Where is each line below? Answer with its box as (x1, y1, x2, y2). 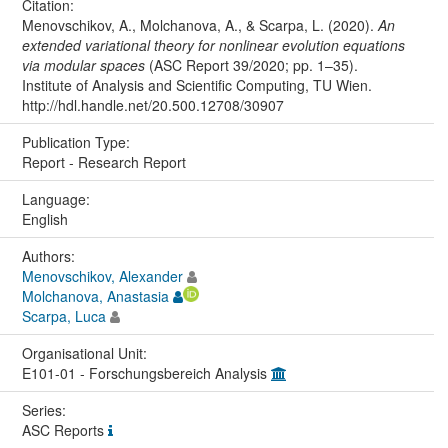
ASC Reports (21, 419, 108, 440)
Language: (21, 188, 94, 209)
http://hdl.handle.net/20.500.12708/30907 (21, 94, 284, 115)
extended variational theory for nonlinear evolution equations (21, 34, 405, 55)
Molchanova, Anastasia (21, 285, 169, 306)
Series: (21, 399, 70, 420)
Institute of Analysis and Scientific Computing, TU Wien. (21, 74, 372, 95)
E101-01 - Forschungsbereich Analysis (21, 362, 271, 383)
